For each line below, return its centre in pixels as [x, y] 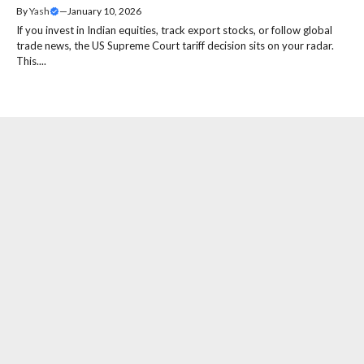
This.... [31, 61]
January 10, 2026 [104, 11]
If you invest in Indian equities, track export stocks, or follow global [174, 30]
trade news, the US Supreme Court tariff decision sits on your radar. [175, 45]
